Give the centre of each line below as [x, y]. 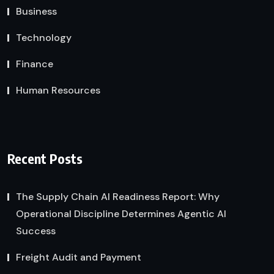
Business [36, 12]
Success [36, 231]
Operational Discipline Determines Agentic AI [121, 213]
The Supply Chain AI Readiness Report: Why [118, 196]
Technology [44, 38]
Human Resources [58, 91]
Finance [35, 64]
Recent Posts [45, 158]
